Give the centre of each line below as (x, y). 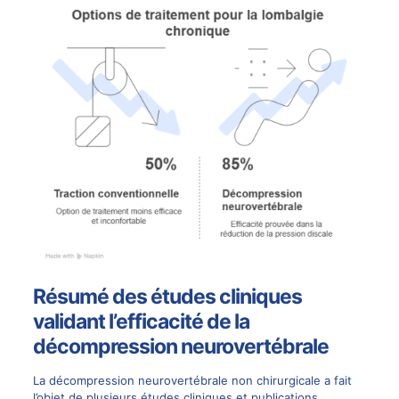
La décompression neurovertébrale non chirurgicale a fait (192, 380)
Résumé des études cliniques (167, 296)
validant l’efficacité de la (141, 321)
